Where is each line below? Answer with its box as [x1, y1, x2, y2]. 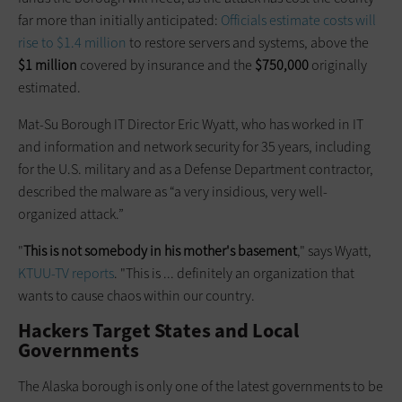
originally [309, 55, 367, 74]
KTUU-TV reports [18, 263, 114, 283]
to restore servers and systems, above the [127, 32, 369, 52]
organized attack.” [18, 204, 124, 223]
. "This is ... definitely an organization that [114, 263, 354, 283]
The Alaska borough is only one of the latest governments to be [18, 376, 383, 396]
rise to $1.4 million [18, 32, 127, 52]
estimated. [18, 77, 81, 97]
